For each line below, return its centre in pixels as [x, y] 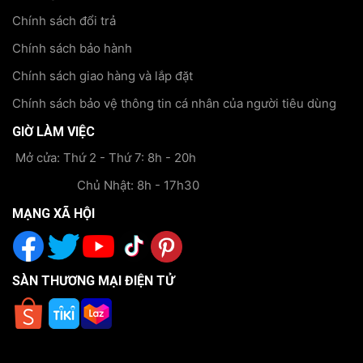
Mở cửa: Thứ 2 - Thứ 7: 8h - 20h [104, 158]
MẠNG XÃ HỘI [53, 214]
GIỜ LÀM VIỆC [53, 132]
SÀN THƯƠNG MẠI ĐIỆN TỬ [93, 281]
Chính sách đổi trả [64, 21]
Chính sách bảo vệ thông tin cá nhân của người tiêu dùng [174, 104]
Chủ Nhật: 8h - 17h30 [138, 186]
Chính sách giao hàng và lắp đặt [102, 76]
